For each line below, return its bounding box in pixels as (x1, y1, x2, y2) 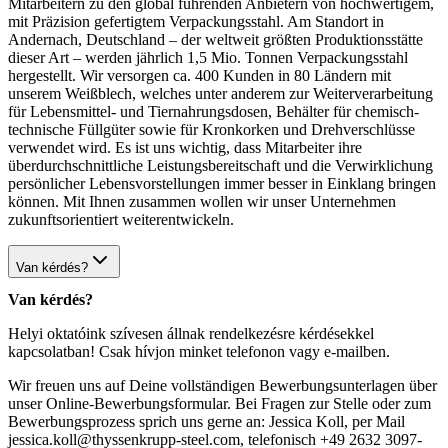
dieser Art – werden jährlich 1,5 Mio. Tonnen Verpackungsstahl (8, 48, 408, 66)
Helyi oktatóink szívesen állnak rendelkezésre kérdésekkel (8, 325, 374, 343)
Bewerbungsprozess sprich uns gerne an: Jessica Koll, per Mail (8, 413, 405, 431)
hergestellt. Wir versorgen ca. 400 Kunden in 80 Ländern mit (8, 66, 391, 84)
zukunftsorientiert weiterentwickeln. (8, 210, 234, 228)
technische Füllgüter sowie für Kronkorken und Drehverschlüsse (8, 120, 415, 138)
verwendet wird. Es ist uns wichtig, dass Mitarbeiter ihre (8, 138, 362, 156)
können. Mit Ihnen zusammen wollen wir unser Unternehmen (8, 192, 396, 210)
